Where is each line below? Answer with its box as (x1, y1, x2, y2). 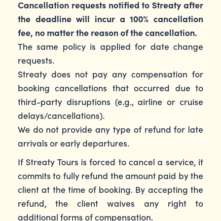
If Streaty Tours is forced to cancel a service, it (17, 155, 204, 168)
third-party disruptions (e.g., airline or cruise (17, 95, 204, 108)
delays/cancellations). (17, 109, 105, 121)
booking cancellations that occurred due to (17, 81, 204, 94)
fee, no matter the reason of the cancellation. (17, 26, 197, 38)
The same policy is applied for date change (17, 40, 204, 52)
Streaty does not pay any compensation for (17, 68, 204, 80)
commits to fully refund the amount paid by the (17, 169, 204, 182)
